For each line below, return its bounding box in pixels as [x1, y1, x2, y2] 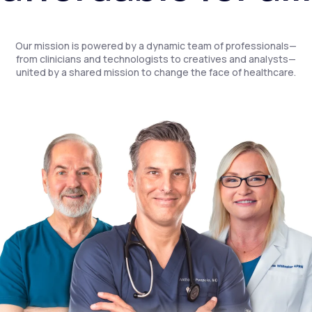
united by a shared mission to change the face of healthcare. [16, 65, 296, 79]
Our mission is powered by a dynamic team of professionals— [15, 39, 297, 52]
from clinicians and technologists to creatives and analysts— [16, 52, 296, 65]
